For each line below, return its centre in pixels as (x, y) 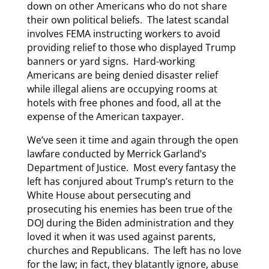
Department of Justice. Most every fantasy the (131, 168)
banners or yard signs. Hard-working (111, 62)
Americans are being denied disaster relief (122, 75)
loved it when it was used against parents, (121, 237)
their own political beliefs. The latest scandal (128, 20)
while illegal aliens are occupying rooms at (122, 89)
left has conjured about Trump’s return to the (130, 182)
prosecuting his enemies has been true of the (129, 209)
